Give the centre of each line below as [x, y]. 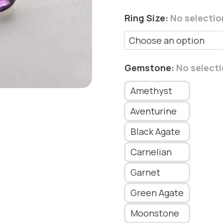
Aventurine [153, 111]
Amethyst [151, 91]
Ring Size [145, 18]
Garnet [145, 172]
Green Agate [157, 193]
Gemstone [148, 68]
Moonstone [155, 213]
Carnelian [151, 152]
